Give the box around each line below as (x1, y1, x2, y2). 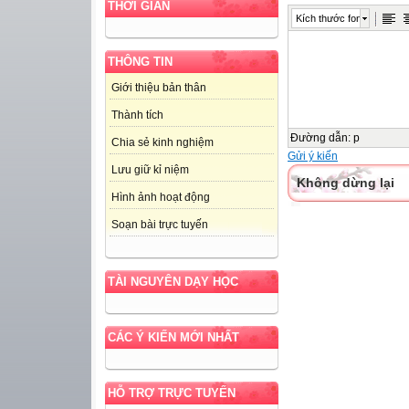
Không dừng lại (297, 175, 394, 190)
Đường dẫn (290, 131, 348, 144)
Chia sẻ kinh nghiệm (111, 136, 214, 150)
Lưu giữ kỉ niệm (111, 163, 189, 177)
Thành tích (111, 109, 163, 122)
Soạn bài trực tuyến (111, 218, 208, 232)
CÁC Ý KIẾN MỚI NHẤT (108, 330, 239, 345)
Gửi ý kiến (288, 150, 338, 163)
